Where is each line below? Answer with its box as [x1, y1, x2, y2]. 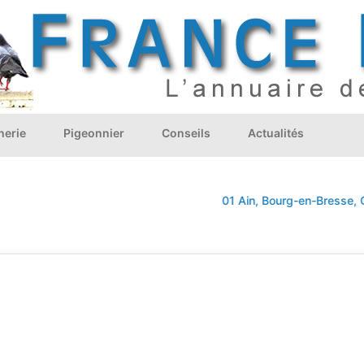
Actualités [247, 126, 304, 140]
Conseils [161, 126, 210, 140]
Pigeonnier [63, 126, 124, 140]
